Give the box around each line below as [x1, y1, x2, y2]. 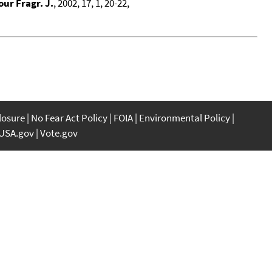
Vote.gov [40, 126, 78, 140]
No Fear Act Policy [31, 110, 107, 124]
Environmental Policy [139, 110, 230, 124]
